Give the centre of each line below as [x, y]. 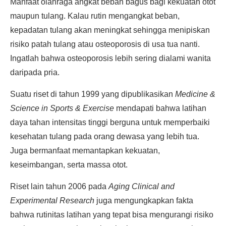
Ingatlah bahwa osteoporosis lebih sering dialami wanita [110, 58]
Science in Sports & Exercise [62, 108]
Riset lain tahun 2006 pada [59, 186]
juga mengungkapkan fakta [144, 201]
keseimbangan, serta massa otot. [69, 165]
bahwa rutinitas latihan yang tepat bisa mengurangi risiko [112, 215]
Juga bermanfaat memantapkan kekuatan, [85, 151]
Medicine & [195, 94]
